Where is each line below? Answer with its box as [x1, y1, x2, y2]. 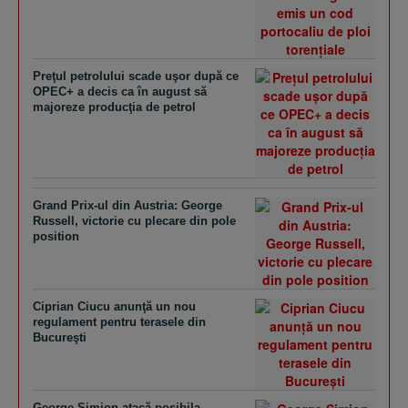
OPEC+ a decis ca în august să [33, 85, 207, 98]
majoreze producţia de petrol [33, 100, 196, 114]
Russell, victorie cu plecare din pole [33, 214, 236, 228]
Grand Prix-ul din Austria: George [33, 199, 222, 212]
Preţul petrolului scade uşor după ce [33, 69, 239, 83]
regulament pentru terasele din [33, 315, 206, 329]
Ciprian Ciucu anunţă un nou [33, 300, 196, 313]
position [33, 229, 79, 243]
